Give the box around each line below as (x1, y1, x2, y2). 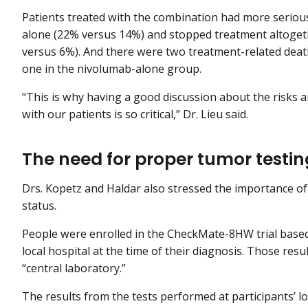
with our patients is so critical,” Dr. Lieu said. (22, 107, 248, 122)
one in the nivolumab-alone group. (22, 61, 201, 77)
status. (22, 198, 59, 214)
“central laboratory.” (22, 261, 129, 276)
